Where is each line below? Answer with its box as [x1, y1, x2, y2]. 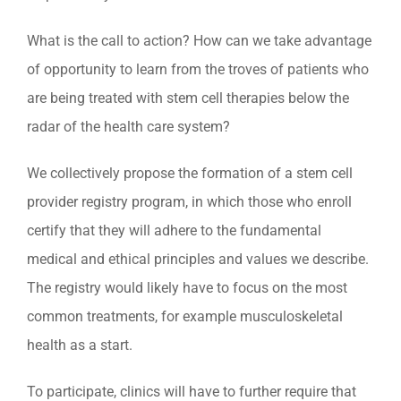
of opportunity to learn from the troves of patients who [27, 61, 369, 79]
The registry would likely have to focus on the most [27, 279, 347, 297]
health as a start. [27, 337, 132, 354]
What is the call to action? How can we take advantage [27, 32, 371, 50]
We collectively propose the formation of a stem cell [27, 165, 353, 183]
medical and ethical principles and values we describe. [27, 251, 369, 269]
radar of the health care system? [27, 118, 230, 136]
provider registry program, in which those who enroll [27, 193, 352, 211]
